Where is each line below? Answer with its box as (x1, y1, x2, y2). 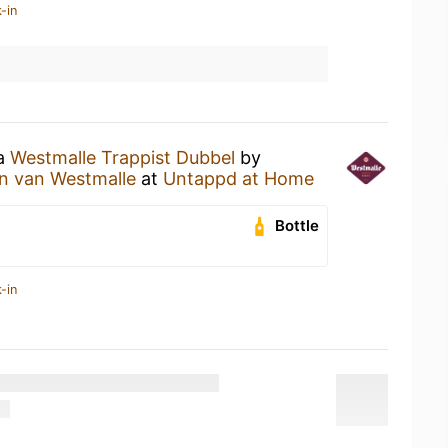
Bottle (275, 216, 320, 235)
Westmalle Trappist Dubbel (10, 147, 235, 168)
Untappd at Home (163, 168, 314, 189)
